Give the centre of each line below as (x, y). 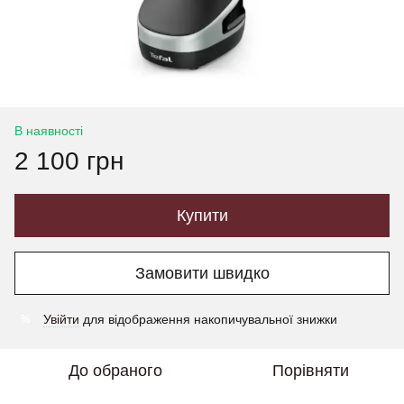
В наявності (49, 131)
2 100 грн (69, 161)
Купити (202, 216)
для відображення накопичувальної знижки (208, 320)
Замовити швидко (202, 273)
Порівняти (310, 371)
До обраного (115, 371)
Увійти (61, 320)
